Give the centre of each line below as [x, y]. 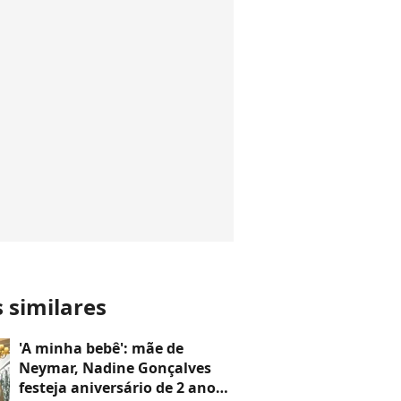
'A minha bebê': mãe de [101, 348]
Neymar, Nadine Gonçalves [115, 368]
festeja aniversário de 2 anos [121, 388]
